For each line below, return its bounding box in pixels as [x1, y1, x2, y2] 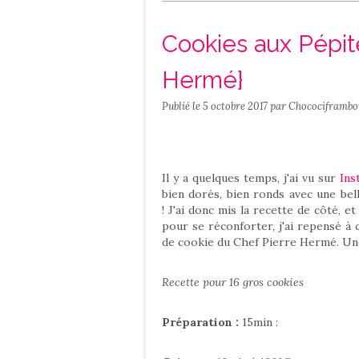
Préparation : [162, 315, 239, 329]
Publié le [162, 99, 203, 112]
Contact [216, 9, 258, 23]
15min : [239, 315, 281, 329]
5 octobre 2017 [203, 99, 270, 112]
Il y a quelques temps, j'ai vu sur [162, 171, 340, 185]
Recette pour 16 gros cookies [162, 275, 304, 289]
